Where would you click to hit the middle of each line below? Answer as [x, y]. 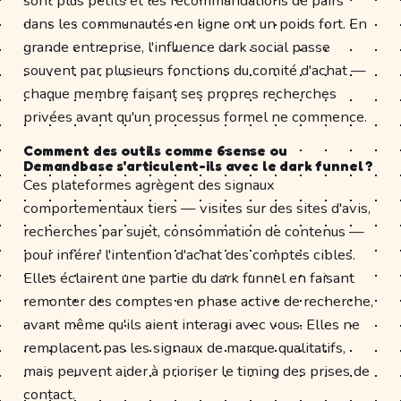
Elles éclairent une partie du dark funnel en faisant [189, 277]
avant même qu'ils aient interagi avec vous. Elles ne [192, 324]
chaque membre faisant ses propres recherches [180, 93]
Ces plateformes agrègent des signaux [149, 184]
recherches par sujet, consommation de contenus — [194, 231]
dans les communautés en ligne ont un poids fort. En [195, 23]
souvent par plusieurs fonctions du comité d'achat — [195, 70]
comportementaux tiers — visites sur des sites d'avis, [197, 208]
